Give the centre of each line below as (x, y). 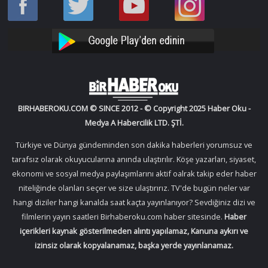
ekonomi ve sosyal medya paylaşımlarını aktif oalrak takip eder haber (134, 174)
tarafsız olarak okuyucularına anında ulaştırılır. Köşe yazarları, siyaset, (134, 159)
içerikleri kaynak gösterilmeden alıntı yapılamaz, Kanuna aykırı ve (134, 231)
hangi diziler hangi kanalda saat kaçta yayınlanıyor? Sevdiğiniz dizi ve (134, 202)
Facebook (25, 27)
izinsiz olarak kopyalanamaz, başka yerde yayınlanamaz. (134, 246)
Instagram (193, 41)
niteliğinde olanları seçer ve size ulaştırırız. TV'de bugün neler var (134, 188)
